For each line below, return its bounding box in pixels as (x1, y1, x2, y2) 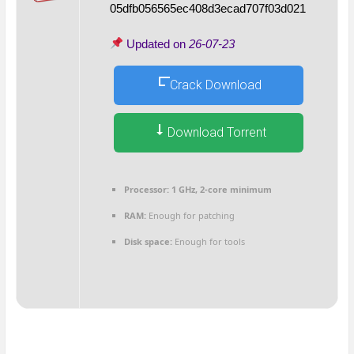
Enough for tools (171, 235, 245, 247)
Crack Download (169, 77, 262, 93)
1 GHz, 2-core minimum (168, 183, 272, 195)
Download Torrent (164, 125, 267, 141)
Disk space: (123, 235, 172, 247)
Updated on (123, 36, 190, 51)
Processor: (123, 183, 169, 195)
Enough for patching (145, 209, 235, 221)
